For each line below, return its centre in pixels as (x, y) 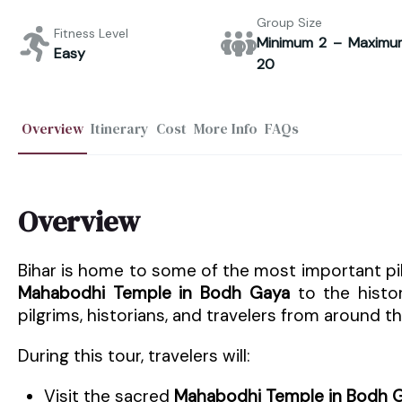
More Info (226, 128)
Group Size (289, 22)
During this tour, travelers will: (134, 355)
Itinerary (120, 128)
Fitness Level (91, 33)
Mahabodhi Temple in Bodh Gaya (154, 293)
